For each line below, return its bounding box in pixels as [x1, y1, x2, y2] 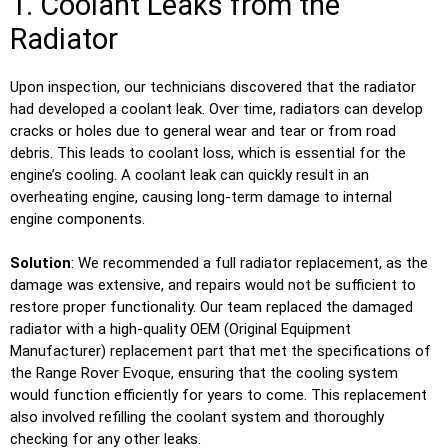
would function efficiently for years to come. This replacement [10, 386, 427, 405]
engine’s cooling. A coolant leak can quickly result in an [10, 165, 369, 184]
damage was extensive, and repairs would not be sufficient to [10, 276, 416, 295]
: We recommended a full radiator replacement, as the [71, 254, 428, 273]
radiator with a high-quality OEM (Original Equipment [10, 320, 351, 339]
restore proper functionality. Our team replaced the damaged [10, 298, 413, 317]
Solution [10, 254, 71, 273]
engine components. [10, 209, 145, 228]
